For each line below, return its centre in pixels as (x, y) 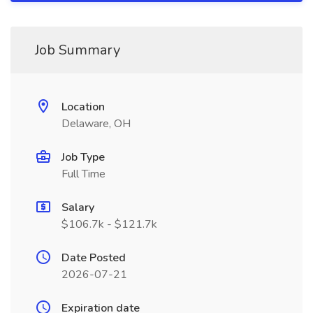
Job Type (83, 157)
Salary (78, 208)
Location (83, 107)
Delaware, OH (96, 124)
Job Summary (78, 50)
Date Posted (94, 258)
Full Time (83, 174)
